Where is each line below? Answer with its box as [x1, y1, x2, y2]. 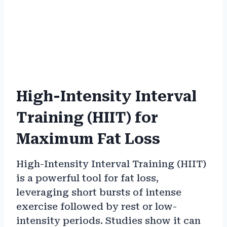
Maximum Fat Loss [16, 131, 160, 148]
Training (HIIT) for [16, 109, 158, 127]
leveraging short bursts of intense [16, 187, 181, 198]
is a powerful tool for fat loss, [16, 173, 159, 184]
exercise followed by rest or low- [16, 201, 177, 212]
